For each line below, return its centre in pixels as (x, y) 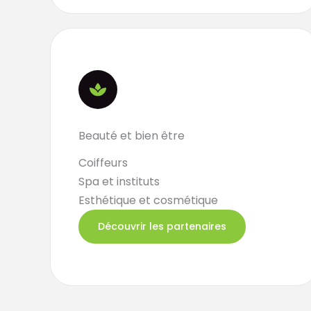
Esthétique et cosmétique (148, 200)
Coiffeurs (103, 163)
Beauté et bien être (132, 136)
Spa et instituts (119, 182)
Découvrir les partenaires (162, 226)
